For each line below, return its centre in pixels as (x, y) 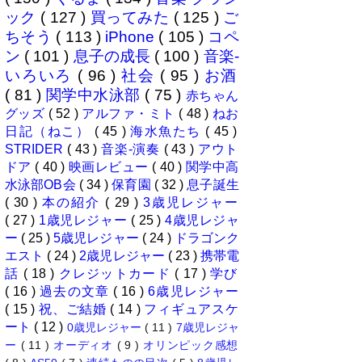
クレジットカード (117, 274)
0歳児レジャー (106, 328)
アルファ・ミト (130, 114)
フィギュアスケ (192, 309)
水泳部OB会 (42, 185)
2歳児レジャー (124, 256)
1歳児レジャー (84, 221)
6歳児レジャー (194, 292)
